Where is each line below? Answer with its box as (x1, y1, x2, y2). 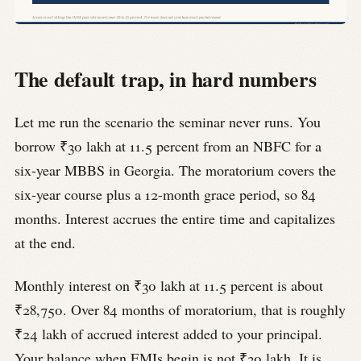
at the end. (15, 233, 76, 253)
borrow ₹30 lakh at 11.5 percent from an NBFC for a (15, 136, 322, 156)
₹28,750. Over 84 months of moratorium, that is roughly (15, 299, 346, 319)
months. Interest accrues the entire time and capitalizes (15, 209, 335, 229)
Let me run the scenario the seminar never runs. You (15, 112, 321, 132)
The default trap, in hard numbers (15, 63, 317, 94)
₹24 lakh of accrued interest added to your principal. (15, 323, 322, 343)
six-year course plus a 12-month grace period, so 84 (15, 185, 316, 205)
